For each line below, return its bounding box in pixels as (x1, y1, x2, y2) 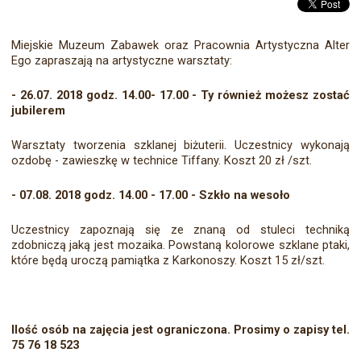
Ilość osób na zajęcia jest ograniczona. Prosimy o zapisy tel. (10, 322, 351, 338)
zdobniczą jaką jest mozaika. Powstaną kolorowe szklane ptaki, (10, 238, 351, 253)
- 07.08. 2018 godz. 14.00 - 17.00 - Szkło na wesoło (10, 188, 290, 203)
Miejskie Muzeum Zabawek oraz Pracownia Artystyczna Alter (10, 38, 351, 53)
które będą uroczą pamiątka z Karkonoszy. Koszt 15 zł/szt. (10, 253, 325, 268)
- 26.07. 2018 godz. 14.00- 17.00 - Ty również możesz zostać (10, 88, 351, 103)
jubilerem (10, 103, 65, 118)
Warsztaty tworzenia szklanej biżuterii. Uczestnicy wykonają (10, 138, 351, 153)
